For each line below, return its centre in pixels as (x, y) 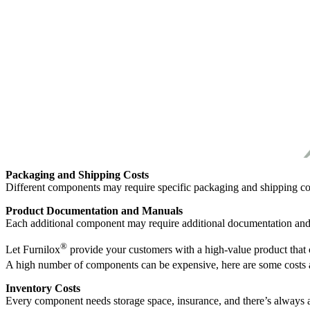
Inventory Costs (43, 289)
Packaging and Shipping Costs (77, 174)
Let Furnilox (33, 249)
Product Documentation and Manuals (94, 210)
